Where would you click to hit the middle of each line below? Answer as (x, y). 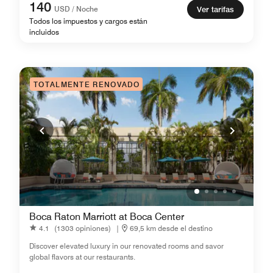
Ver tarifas (215, 9)
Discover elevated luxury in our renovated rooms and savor (126, 246)
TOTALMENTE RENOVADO (87, 84)
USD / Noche (76, 9)
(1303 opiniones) (83, 228)
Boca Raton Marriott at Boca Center (107, 217)
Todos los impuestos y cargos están (88, 21)
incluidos (44, 32)
